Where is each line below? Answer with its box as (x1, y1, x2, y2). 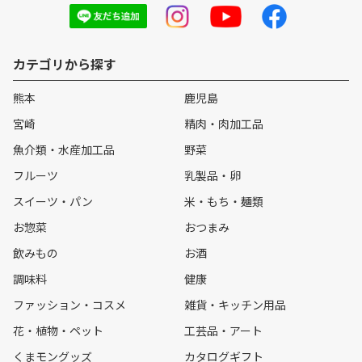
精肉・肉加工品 (184, 115, 263, 132)
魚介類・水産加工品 (13, 141, 115, 158)
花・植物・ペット (13, 322, 103, 339)
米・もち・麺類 (184, 192, 263, 209)
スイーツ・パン (13, 192, 93, 209)
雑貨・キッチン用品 (184, 296, 286, 313)
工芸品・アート (184, 322, 263, 339)
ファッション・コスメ (13, 296, 126, 313)
